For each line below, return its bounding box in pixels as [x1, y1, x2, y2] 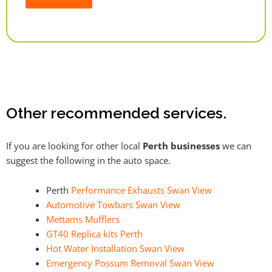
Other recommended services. [6, 104, 226, 123]
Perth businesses [143, 139, 220, 152]
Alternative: [25, 24, 73, 37]
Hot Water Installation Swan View [46, 242, 185, 255]
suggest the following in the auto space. [6, 154, 171, 166]
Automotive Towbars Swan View [46, 199, 180, 211]
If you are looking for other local [6, 139, 143, 152]
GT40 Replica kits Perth [46, 228, 143, 240]
